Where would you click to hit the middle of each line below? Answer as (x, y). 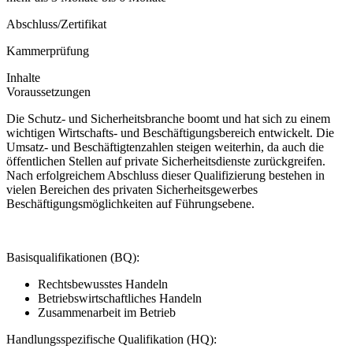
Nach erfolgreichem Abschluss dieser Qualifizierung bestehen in (165, 176)
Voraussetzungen (48, 92)
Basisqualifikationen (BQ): (73, 258)
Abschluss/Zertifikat (56, 24)
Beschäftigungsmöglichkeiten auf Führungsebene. (130, 204)
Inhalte (23, 78)
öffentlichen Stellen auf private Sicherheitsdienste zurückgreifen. (166, 162)
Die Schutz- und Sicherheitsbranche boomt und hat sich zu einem (168, 119)
